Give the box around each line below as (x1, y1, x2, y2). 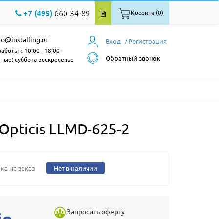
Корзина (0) (131, 8, 163, 17)
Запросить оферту (67, 207, 125, 216)
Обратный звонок (106, 54, 160, 62)
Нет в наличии (53, 164, 97, 172)
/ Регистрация (125, 37, 167, 45)
